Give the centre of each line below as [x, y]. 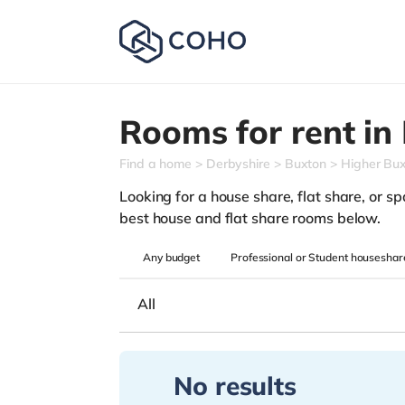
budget [183, 257]
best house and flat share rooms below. [250, 218]
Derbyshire [238, 164]
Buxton [306, 164]
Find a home [155, 164]
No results [235, 385]
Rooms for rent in [261, 132]
